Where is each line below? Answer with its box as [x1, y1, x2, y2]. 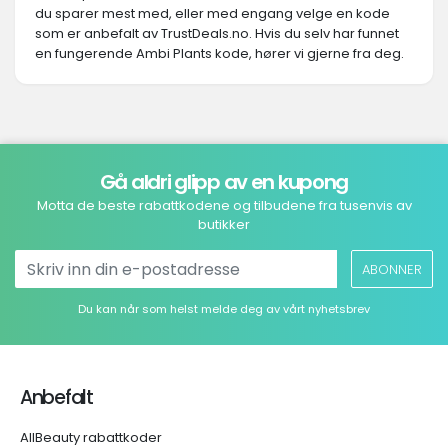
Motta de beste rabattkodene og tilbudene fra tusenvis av [36, 196, 412, 215]
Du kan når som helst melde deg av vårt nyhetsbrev [78, 301, 370, 317]
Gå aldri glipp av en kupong [99, 168, 349, 196]
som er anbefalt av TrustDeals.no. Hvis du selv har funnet [35, 24, 399, 43]
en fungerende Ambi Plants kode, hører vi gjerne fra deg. [35, 44, 404, 63]
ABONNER [362, 259, 422, 279]
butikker [198, 215, 250, 234]
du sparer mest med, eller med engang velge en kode [35, 4, 390, 23]
